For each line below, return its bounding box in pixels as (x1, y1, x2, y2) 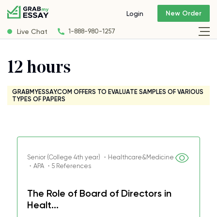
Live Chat (17, 27, 47, 35)
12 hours (7, 60, 71, 77)
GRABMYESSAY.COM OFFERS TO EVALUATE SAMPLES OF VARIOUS (12, 88, 203, 95)
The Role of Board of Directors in (27, 187, 171, 199)
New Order (166, 9, 201, 18)
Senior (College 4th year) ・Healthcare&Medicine (27, 154, 174, 161)
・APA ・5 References (27, 162, 91, 170)
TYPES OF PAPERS (12, 95, 65, 103)
